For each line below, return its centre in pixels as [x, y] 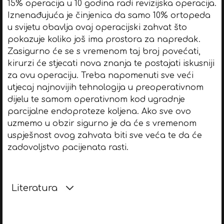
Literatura [34, 188]
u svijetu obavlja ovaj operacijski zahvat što [97, 27]
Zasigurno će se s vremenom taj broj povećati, [104, 51]
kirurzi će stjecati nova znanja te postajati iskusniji [111, 63]
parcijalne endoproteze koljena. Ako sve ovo [99, 111]
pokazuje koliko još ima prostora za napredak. [104, 39]
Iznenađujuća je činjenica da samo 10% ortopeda [109, 15]
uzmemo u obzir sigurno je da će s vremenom [102, 123]
